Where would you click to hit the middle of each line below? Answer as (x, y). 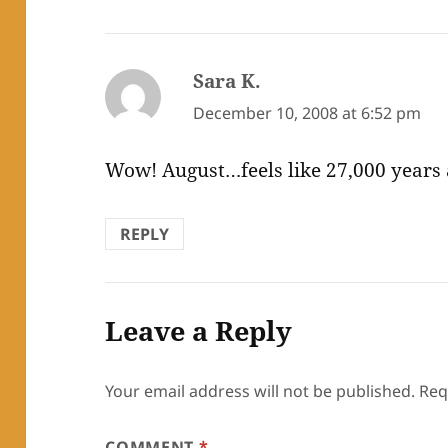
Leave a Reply (199, 330)
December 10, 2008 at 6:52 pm (307, 113)
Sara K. (227, 81)
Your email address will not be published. (260, 390)
